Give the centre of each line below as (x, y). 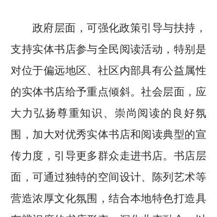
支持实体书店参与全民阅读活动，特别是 (108, 48)
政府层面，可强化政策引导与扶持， (108, 26)
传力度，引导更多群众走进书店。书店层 (108, 154)
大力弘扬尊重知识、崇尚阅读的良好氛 (108, 112)
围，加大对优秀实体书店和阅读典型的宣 (108, 133)
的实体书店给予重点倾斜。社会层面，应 (108, 90)
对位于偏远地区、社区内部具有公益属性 (108, 69)
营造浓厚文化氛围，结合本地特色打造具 (108, 197)
